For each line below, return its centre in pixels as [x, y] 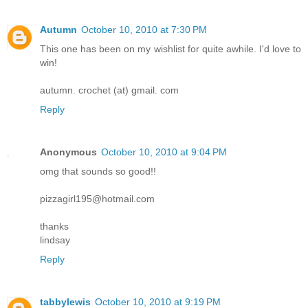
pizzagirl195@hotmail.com [97, 199]
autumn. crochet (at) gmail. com [109, 90]
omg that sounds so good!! [98, 172]
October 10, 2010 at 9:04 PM [164, 152]
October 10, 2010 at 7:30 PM [144, 30]
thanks [54, 227]
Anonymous [68, 152]
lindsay [55, 240]
